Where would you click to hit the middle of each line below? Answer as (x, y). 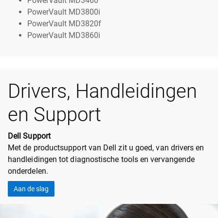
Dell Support (29, 136)
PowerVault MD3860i (64, 36)
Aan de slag (31, 189)
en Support (54, 115)
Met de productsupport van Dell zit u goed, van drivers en (106, 148)
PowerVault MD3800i (64, 12)
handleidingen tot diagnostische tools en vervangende (101, 160)
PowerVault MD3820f (64, 24)
